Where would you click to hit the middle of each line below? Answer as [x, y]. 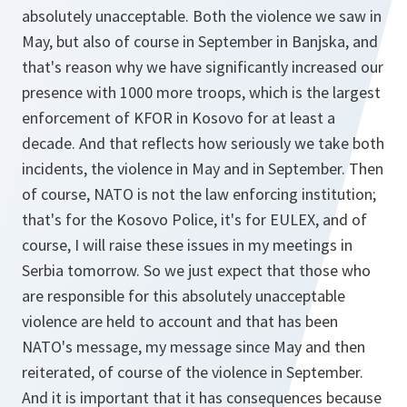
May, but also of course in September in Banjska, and [200, 41]
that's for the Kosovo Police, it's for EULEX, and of [194, 219]
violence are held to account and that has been [180, 321]
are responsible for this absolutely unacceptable [184, 296]
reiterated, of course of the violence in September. [193, 372]
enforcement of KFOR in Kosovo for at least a [179, 118]
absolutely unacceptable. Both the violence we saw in [202, 16]
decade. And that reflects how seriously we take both [203, 143]
